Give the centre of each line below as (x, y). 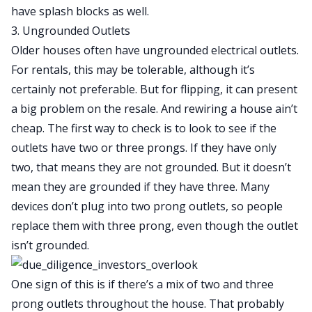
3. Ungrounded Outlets (71, 31)
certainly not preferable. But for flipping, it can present (154, 89)
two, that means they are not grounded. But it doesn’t (151, 167)
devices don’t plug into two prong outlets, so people (147, 206)
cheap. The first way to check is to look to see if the (144, 128)
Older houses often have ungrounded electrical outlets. (155, 50)
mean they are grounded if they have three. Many (140, 187)
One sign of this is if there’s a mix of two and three (142, 284)
